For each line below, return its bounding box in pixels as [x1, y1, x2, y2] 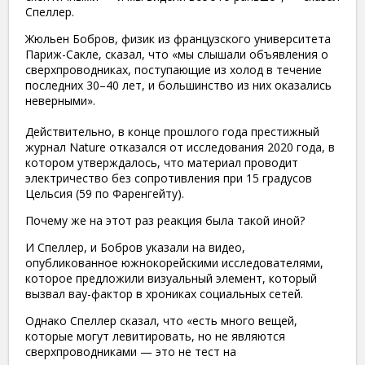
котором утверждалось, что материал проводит [25, 154, 298, 170]
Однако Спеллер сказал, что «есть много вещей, [25, 312, 297, 328]
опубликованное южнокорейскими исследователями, [25, 254, 323, 270]
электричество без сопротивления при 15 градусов [25, 169, 312, 186]
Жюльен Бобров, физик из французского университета [25, 30, 331, 46]
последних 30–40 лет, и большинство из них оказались [25, 77, 332, 93]
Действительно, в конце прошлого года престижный [25, 123, 319, 139]
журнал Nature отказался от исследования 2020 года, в [25, 139, 335, 155]
